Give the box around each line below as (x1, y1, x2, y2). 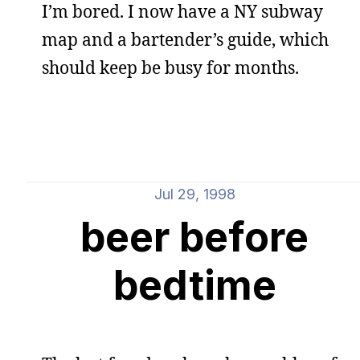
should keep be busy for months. (42, 56, 299, 79)
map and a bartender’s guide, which (42, 28, 329, 51)
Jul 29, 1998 (153, 186, 235, 202)
